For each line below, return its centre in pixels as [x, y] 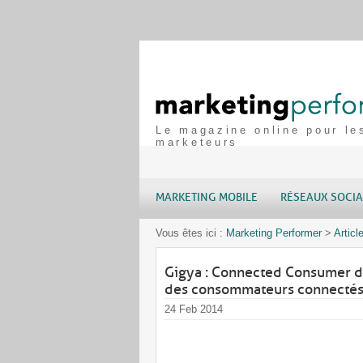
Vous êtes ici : [191, 233]
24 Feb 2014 [194, 309]
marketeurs [197, 142]
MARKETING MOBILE [207, 197]
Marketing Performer [274, 233]
